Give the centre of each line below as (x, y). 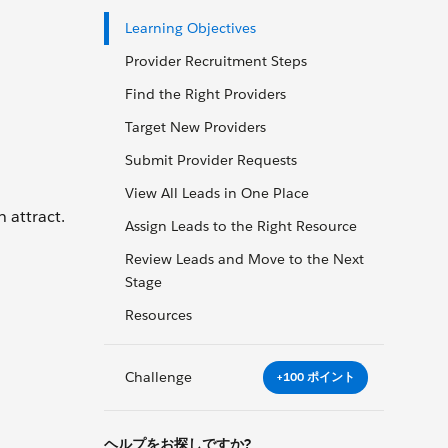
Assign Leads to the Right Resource (241, 226)
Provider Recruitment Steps (216, 61)
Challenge (158, 376)
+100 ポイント (315, 377)
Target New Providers (195, 127)
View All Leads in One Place (217, 193)
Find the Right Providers (205, 94)
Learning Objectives (190, 28)
